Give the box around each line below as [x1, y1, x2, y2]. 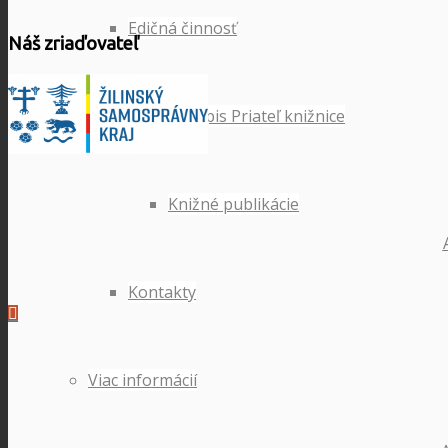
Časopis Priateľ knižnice [168, 105, 345, 127]
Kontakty [128, 281, 196, 303]
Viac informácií [88, 369, 197, 391]
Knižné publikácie [168, 193, 299, 215]
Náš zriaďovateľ [8, 32, 138, 54]
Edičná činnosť [128, 17, 237, 39]
